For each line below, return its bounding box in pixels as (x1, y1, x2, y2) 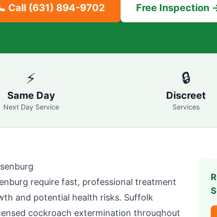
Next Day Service (3, 103, 59, 111)
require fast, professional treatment (28, 177, 176, 187)
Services (172, 103, 200, 111)
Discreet (166, 90, 206, 101)
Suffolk (124, 192, 153, 202)
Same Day (7, 90, 55, 101)
